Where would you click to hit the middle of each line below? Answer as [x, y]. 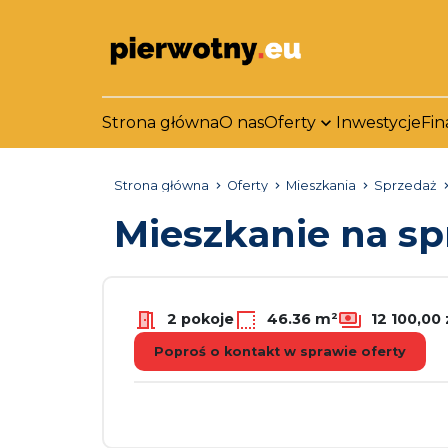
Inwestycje [378, 122]
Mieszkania [321, 185]
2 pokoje [198, 318]
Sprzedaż [405, 185]
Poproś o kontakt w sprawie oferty [280, 351]
